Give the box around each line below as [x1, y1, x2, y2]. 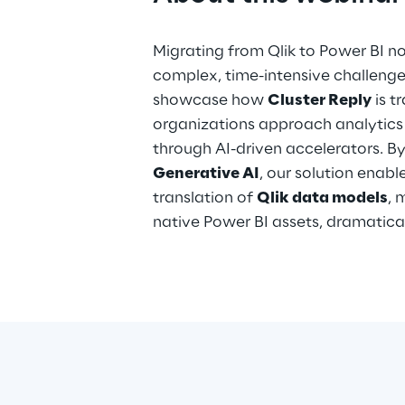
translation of [152, 190, 257, 206]
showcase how [152, 92, 268, 108]
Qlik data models [256, 190, 388, 206]
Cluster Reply [267, 92, 372, 108]
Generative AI [152, 165, 259, 182]
